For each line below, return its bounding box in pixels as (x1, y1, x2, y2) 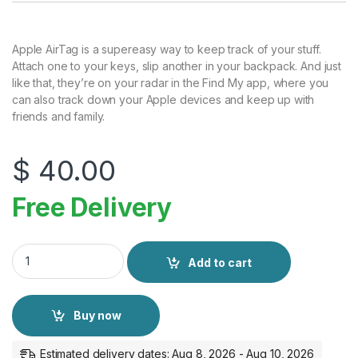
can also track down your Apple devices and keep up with (12, 93, 315, 107)
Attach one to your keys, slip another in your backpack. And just (12, 59, 342, 74)
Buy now (73, 308, 121, 323)
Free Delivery (12, 192, 173, 224)
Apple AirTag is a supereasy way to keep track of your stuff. (12, 42, 321, 57)
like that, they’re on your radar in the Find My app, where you (12, 76, 329, 90)
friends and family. (12, 109, 105, 124)
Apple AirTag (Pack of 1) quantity (11, 242, 193, 257)
